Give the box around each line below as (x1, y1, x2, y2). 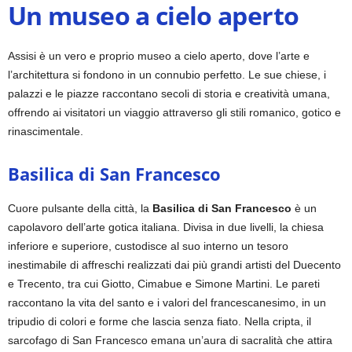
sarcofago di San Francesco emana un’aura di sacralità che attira (8, 333, 332, 346)
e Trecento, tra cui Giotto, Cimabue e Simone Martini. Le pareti (8, 277, 320, 290)
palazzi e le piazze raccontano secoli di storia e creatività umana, (8, 86, 330, 100)
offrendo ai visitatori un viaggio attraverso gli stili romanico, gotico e (8, 105, 341, 119)
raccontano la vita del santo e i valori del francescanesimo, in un (8, 295, 326, 309)
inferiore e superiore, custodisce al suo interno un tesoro (8, 239, 288, 252)
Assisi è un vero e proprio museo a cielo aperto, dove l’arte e (8, 49, 310, 62)
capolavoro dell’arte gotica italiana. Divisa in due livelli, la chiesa (8, 220, 324, 233)
